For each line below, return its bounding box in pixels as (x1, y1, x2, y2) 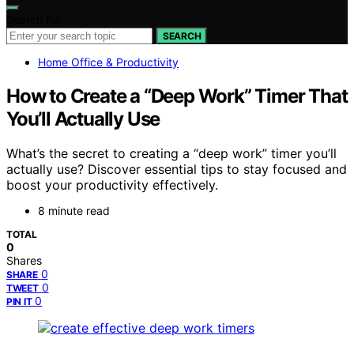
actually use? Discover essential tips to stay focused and (6, 161, 347, 178)
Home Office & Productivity (38, 55, 179, 69)
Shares (6, 254, 42, 268)
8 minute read (38, 204, 110, 218)
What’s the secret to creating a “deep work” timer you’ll (6, 145, 337, 162)
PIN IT (6, 296, 32, 308)
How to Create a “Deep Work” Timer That (6, 84, 348, 107)
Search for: (6, 12, 63, 26)
